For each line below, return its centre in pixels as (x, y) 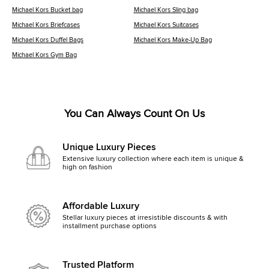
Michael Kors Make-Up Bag (173, 40)
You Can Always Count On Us (134, 114)
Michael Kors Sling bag (166, 10)
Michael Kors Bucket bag (47, 10)
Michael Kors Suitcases (166, 25)
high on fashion (87, 168)
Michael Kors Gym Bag (44, 55)
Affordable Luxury (101, 206)
